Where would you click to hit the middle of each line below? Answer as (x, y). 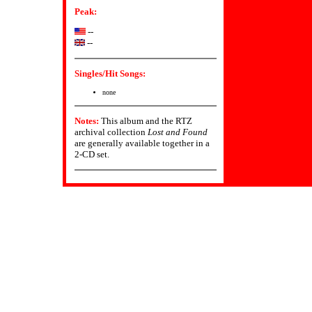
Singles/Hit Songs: (110, 73)
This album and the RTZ (146, 120)
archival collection (111, 132)
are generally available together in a (142, 143)
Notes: (87, 120)
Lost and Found (178, 132)
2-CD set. (92, 154)
